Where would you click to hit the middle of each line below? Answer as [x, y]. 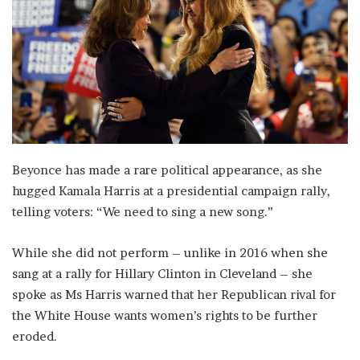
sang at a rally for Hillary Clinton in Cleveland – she [162, 273]
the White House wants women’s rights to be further [165, 315]
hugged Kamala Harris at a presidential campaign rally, [171, 190]
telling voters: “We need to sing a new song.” [143, 211]
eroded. [35, 336]
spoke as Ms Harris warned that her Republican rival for [174, 294]
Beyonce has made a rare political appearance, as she [167, 170]
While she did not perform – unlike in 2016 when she [170, 252]
